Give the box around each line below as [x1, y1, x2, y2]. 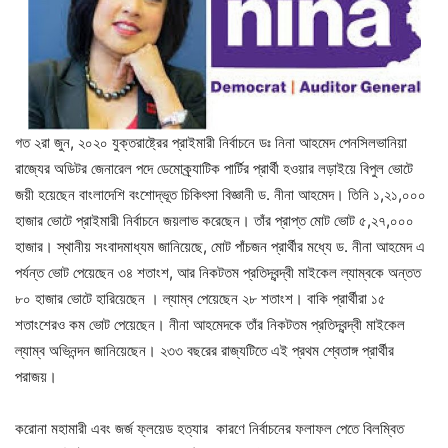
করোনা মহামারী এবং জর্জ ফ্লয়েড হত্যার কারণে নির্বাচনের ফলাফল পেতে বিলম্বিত [15, 419, 404, 439]
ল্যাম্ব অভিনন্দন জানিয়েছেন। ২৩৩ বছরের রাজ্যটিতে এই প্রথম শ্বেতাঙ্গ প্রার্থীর [15, 341, 394, 361]
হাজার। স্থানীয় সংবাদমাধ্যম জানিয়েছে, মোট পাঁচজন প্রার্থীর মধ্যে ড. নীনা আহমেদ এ [15, 237, 425, 257]
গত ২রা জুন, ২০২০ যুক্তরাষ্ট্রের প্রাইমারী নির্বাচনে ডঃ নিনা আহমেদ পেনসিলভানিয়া [15, 133, 407, 153]
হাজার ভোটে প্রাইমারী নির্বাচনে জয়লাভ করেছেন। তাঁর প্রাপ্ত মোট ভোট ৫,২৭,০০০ [15, 211, 414, 231]
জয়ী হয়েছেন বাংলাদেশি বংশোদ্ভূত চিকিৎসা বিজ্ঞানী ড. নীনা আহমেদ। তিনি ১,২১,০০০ [15, 185, 426, 205]
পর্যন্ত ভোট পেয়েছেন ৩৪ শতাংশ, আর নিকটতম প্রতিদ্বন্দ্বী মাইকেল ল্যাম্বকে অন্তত [15, 263, 421, 283]
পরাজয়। [15, 367, 57, 387]
